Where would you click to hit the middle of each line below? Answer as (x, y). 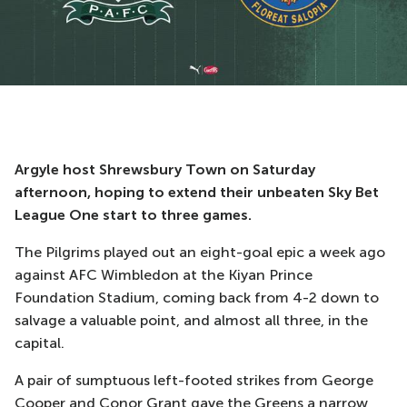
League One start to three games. (133, 215)
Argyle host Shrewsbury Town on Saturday (165, 169)
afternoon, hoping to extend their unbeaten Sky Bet (197, 192)
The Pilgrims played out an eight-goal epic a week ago (200, 252)
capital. (40, 343)
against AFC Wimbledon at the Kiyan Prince (164, 275)
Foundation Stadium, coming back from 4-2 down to (197, 298)
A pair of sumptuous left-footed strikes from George (194, 380)
